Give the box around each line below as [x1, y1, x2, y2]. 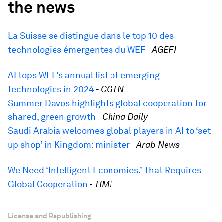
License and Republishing [8, 212, 91, 220]
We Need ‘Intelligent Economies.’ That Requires [8, 165, 201, 175]
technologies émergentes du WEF [8, 44, 145, 55]
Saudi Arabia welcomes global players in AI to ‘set [8, 125, 211, 136]
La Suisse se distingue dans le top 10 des [8, 30, 174, 41]
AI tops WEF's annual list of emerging [8, 70, 160, 80]
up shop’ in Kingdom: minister [8, 139, 130, 150]
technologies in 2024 [8, 84, 94, 94]
